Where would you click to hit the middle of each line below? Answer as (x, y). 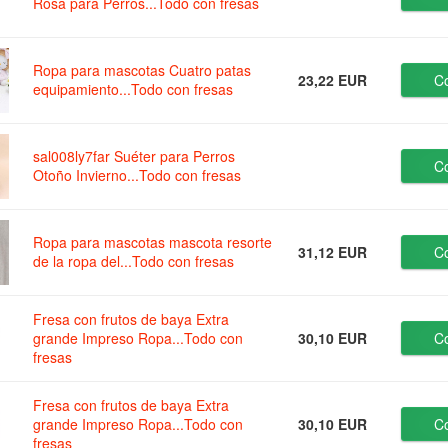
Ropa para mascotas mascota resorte (153, 242)
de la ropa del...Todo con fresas (134, 261)
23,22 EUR (333, 80)
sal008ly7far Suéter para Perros (134, 156)
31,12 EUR (333, 252)
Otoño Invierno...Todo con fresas (137, 175)
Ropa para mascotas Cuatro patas (142, 70)
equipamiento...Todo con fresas (133, 89)
